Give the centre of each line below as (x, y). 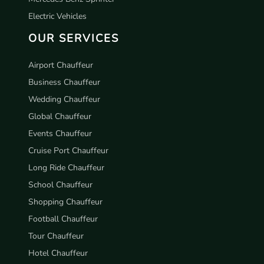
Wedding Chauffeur (64, 100)
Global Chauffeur (60, 117)
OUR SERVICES (74, 38)
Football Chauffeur (63, 219)
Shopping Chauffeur (65, 202)
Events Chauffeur (60, 134)
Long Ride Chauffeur (66, 168)
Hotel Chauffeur (58, 253)
